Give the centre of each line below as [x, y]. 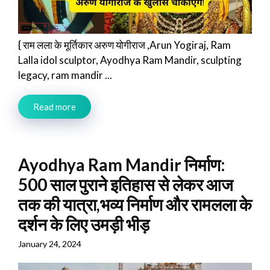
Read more [55, 106]
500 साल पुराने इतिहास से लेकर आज [126, 184]
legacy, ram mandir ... [65, 75]
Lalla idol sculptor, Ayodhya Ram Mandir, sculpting [130, 60]
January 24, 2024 [50, 243]
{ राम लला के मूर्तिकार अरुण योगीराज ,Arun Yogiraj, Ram [124, 45]
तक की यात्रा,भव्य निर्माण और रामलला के [135, 204]
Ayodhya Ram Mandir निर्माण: [122, 164]
